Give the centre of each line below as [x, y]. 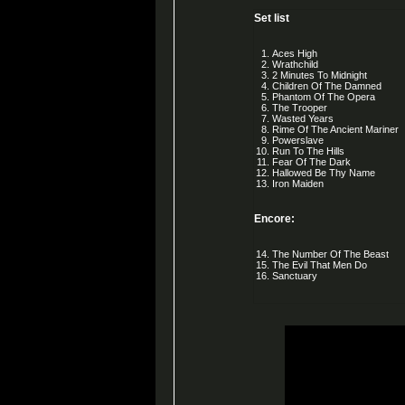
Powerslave [298, 140]
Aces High [295, 53]
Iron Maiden [298, 183]
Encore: [274, 218]
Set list [272, 18]
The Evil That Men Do [320, 264]
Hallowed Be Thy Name [324, 172]
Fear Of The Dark [311, 161]
